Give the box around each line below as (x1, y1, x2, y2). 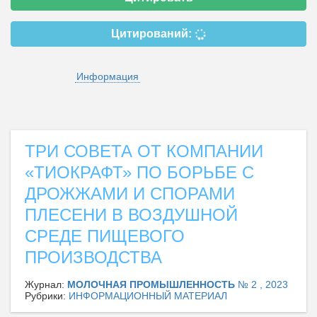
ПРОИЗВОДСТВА (25, 248, 162, 267)
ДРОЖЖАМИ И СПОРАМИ (25, 184, 235, 204)
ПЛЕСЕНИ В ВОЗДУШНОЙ (25, 205, 238, 225)
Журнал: (25, 279, 67, 291)
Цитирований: (111, 28, 195, 40)
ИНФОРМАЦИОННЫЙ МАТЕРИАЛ (69, 290, 227, 302)
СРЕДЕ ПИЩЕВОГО (25, 226, 185, 246)
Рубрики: (25, 290, 69, 302)
